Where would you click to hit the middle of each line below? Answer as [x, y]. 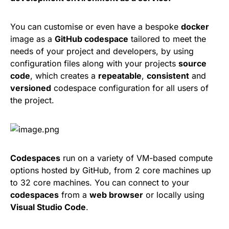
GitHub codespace [91, 39]
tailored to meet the [167, 39]
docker [195, 26]
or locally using [174, 195]
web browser [116, 195]
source [192, 63]
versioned [31, 88]
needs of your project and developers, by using [102, 51]
